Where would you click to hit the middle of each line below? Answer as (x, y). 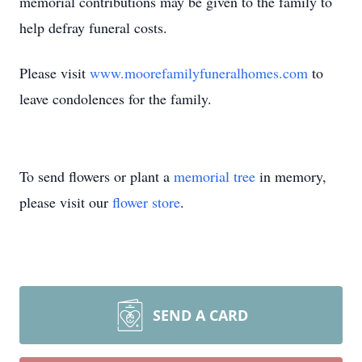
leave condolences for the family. (116, 99)
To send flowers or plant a (97, 176)
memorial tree (215, 176)
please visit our (66, 202)
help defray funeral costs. (96, 27)
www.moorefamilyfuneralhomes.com (199, 73)
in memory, (291, 176)
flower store (146, 202)
